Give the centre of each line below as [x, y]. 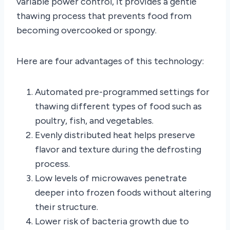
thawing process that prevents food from [104, 16]
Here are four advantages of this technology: [110, 61]
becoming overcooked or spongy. [87, 30]
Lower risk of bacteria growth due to [112, 221]
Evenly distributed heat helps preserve [115, 135]
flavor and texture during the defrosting [118, 149]
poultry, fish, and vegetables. [94, 120]
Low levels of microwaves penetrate [111, 178]
